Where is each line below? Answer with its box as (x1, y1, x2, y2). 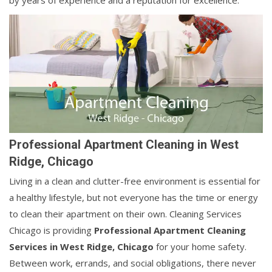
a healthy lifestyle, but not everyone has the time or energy (9, 191, 258, 204)
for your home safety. (154, 240, 246, 253)
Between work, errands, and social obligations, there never (9, 257, 256, 270)
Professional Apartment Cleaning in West (9, 137, 239, 152)
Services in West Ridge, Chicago (9, 240, 154, 253)
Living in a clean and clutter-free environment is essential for (9, 175, 260, 188)
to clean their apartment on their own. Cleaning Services (9, 208, 242, 220)
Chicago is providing (9, 224, 94, 237)
